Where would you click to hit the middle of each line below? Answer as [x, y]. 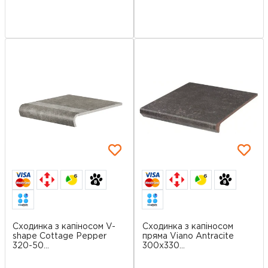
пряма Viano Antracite [188, 236]
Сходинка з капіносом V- [64, 226]
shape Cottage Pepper [60, 236]
